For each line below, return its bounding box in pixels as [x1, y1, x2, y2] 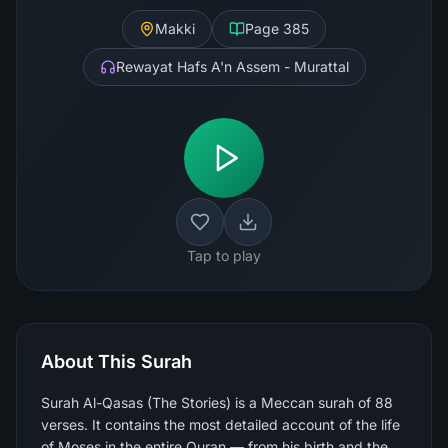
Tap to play [187, 247, 261, 264]
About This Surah [41, 351, 192, 372]
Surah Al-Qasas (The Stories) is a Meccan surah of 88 [41, 394, 393, 411]
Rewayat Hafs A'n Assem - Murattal [115, 58, 349, 75]
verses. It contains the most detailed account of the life [41, 416, 400, 433]
